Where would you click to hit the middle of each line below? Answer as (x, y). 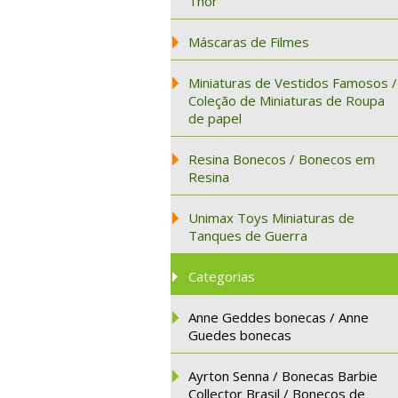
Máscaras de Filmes (249, 42)
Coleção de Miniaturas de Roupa (287, 100)
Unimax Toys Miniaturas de (271, 218)
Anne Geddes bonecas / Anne (279, 317)
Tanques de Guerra (248, 235)
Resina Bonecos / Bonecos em (282, 159)
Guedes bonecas (240, 335)
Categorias (222, 276)
